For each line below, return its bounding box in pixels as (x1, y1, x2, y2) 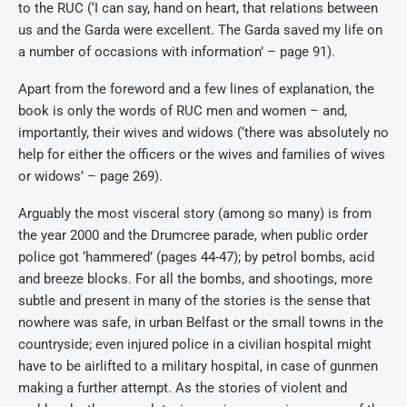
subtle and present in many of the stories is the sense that (18, 293, 371, 309)
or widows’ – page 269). (18, 168, 163, 184)
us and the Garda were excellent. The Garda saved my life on (18, 22, 382, 38)
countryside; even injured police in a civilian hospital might (18, 336, 372, 352)
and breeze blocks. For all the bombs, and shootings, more (18, 271, 372, 287)
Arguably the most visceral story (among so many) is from (18, 205, 372, 222)
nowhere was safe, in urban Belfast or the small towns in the (18, 314, 383, 331)
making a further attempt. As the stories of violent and (18, 380, 347, 396)
